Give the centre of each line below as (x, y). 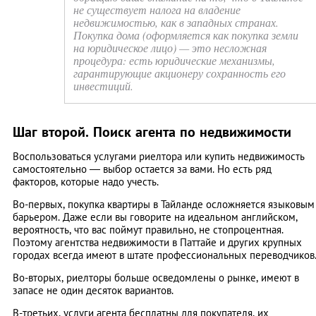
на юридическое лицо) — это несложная (170, 48)
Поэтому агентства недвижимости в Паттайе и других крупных (157, 243)
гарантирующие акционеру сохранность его (180, 73)
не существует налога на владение (157, 10)
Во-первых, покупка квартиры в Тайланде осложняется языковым (164, 205)
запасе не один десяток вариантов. (93, 291)
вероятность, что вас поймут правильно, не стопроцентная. (148, 230)
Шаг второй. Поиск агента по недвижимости (152, 132)
